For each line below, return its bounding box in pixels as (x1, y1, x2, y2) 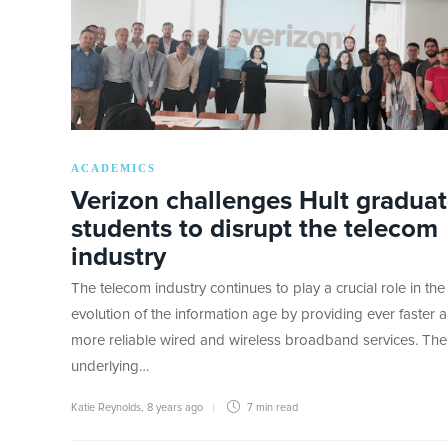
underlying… (71, 359, 149, 375)
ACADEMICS (71, 162, 156, 175)
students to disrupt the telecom (71, 216, 438, 243)
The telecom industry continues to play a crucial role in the (71, 281, 445, 297)
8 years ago (147, 402, 203, 414)
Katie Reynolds (71, 402, 141, 414)
